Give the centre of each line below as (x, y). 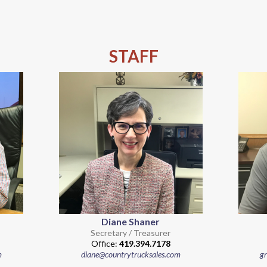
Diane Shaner (131, 221)
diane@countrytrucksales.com (131, 254)
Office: (105, 243)
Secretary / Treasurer (131, 232)
